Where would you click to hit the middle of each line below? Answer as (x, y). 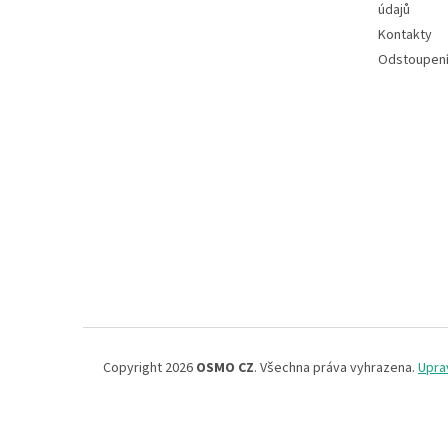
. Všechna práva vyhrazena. (336, 368)
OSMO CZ (225, 368)
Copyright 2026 (149, 368)
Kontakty (405, 35)
